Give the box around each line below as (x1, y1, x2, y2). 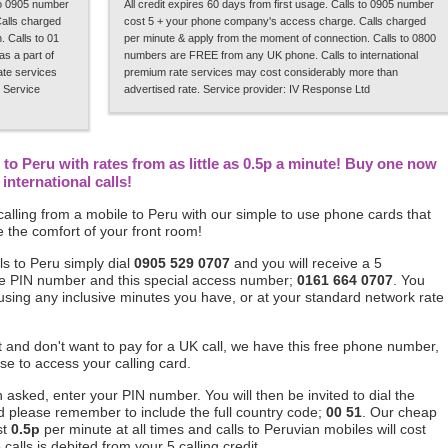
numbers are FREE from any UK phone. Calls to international (124, 49, 418, 61)
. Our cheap (362, 404, 437, 420)
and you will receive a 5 (230, 255, 382, 271)
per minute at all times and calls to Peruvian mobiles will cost (40, 421, 426, 437)
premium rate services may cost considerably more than (124, 66, 398, 78)
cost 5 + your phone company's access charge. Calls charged (124, 15, 426, 27)
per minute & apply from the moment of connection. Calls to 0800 (124, 32, 436, 44)
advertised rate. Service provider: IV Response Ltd (124, 83, 370, 95)
